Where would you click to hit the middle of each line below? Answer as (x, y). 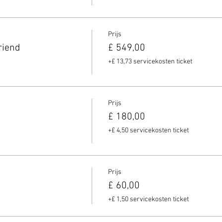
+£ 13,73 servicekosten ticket (150, 62)
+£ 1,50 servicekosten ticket (148, 199)
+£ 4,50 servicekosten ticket (148, 131)
